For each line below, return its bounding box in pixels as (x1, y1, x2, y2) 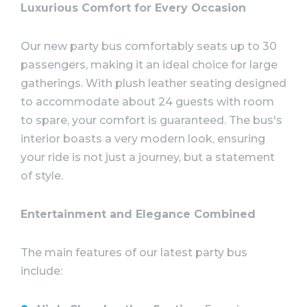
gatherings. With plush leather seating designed (21, 77, 286, 90)
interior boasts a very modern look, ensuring (21, 132, 265, 146)
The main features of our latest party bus (21, 245, 247, 259)
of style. (21, 169, 63, 183)
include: (21, 264, 62, 278)
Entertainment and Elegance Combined (21, 207, 256, 221)
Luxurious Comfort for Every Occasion (21, 1, 246, 15)
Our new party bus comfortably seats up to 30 (21, 40, 277, 53)
